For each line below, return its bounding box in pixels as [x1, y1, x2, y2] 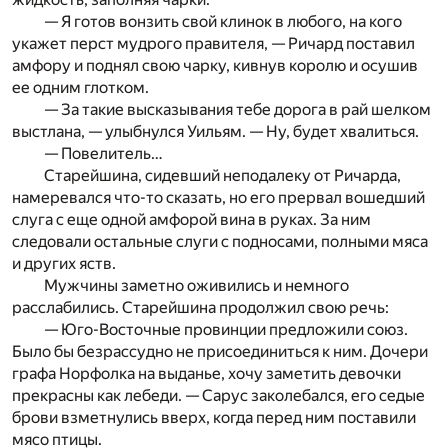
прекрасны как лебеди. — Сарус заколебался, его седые [12, 385, 425, 405]
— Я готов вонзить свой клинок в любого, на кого [44, 11, 402, 31]
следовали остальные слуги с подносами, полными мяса [12, 231, 428, 251]
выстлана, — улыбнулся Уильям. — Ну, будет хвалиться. [12, 121, 419, 141]
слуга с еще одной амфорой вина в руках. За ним [12, 209, 371, 229]
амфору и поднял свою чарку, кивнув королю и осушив [12, 55, 418, 75]
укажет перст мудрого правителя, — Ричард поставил [12, 33, 415, 53]
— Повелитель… [44, 143, 163, 163]
